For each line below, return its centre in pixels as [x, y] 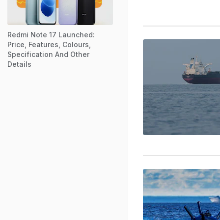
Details [19, 64]
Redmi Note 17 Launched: [51, 34]
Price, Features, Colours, [49, 44]
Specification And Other [48, 54]
